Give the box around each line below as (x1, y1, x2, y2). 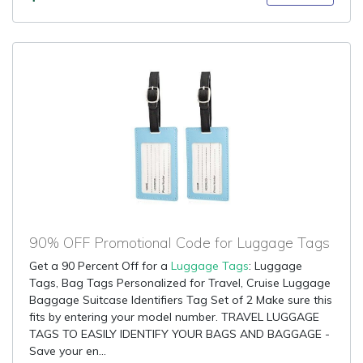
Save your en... (29, 344, 106, 358)
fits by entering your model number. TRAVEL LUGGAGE (29, 310, 319, 324)
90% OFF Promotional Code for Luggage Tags (29, 233, 330, 252)
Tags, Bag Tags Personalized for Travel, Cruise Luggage (29, 275, 331, 290)
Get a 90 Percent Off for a (29, 258, 171, 273)
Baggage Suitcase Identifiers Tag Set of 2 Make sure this (29, 293, 332, 307)
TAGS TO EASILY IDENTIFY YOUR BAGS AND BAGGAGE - (29, 327, 330, 341)
